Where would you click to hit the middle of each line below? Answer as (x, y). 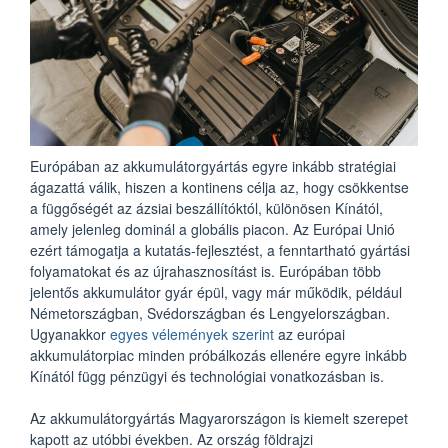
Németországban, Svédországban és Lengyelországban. (210, 312)
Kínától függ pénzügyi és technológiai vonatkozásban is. (207, 375)
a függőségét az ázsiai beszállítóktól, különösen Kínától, (206, 207)
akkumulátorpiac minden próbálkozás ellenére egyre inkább (218, 354)
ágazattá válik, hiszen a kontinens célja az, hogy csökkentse (219, 186)
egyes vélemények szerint (192, 333)
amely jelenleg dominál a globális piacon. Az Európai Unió (212, 228)
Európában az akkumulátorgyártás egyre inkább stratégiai (213, 165)
